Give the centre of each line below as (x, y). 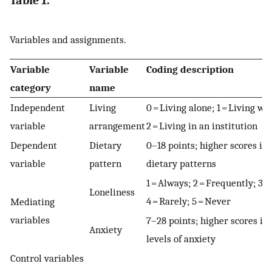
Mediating (32, 202)
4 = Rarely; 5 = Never (189, 201)
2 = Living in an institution (202, 126)
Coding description (190, 70)
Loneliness (112, 192)
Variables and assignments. (68, 39)
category (31, 88)
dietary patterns (181, 164)
